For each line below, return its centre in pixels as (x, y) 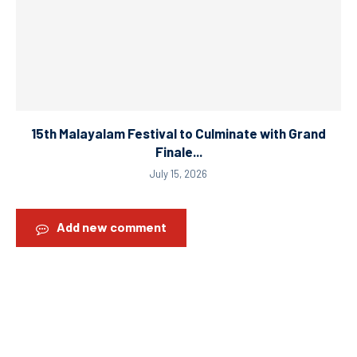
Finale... (178, 151)
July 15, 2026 (178, 173)
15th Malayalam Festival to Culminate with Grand (178, 133)
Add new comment (112, 226)
